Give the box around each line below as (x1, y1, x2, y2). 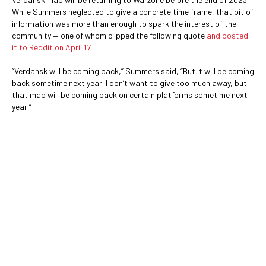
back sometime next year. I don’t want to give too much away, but (12, 78, 247, 88)
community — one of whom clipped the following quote (12, 30, 207, 40)
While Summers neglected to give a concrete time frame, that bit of (12, 7, 254, 17)
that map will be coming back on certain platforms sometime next (12, 90, 248, 100)
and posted (207, 30, 248, 40)
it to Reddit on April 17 (12, 42, 90, 52)
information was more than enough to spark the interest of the (12, 18, 236, 28)
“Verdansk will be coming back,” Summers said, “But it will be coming (12, 66, 254, 76)
